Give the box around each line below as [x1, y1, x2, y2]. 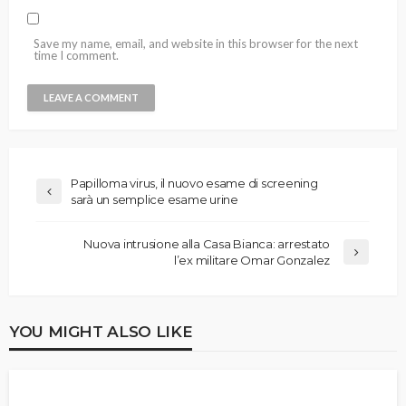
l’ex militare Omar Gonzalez [174, 252, 330, 267]
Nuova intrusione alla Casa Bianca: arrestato [83, 236, 330, 251]
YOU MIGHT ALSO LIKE [9, 321, 193, 341]
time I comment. [34, 47, 119, 63]
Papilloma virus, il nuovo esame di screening [71, 175, 318, 190]
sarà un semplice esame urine [71, 191, 238, 207]
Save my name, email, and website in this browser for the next [34, 35, 358, 51]
